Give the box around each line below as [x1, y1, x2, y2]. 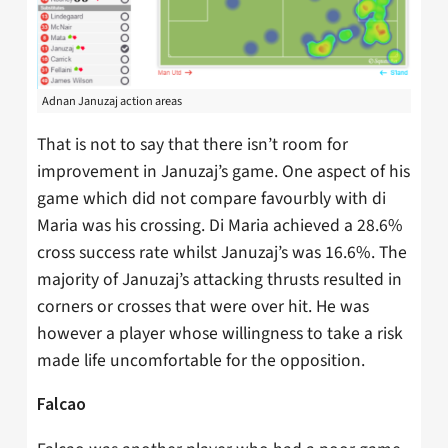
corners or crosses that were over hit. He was [37, 293, 369, 319]
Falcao [37, 393, 86, 416]
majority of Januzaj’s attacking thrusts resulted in [37, 266, 402, 292]
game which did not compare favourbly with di [37, 185, 386, 211]
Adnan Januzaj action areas [42, 92, 182, 111]
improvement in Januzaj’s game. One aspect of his [37, 158, 410, 184]
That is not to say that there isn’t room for [37, 131, 348, 157]
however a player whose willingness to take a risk [37, 320, 403, 346]
